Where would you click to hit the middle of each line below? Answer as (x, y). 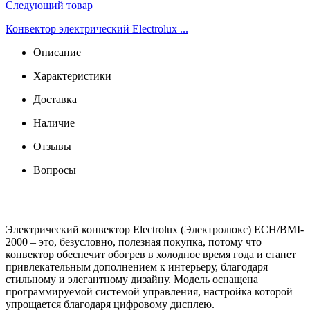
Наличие (54, 122)
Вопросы (55, 170)
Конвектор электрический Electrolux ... (97, 28)
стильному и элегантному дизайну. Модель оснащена (132, 279)
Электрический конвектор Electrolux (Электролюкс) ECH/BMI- (155, 229)
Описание (57, 52)
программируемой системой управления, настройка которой (149, 291)
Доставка (55, 99)
